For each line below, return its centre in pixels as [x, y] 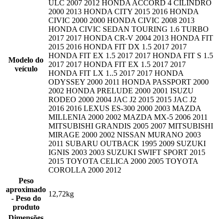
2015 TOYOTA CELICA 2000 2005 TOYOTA [123, 161]
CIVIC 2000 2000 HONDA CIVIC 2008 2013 [121, 21]
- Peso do [26, 198]
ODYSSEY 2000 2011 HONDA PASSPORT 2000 [129, 82]
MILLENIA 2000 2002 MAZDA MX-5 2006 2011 [128, 117]
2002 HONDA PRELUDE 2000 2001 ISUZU [121, 91]
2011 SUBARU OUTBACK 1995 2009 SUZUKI [127, 144]
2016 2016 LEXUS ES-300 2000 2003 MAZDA [125, 109]
